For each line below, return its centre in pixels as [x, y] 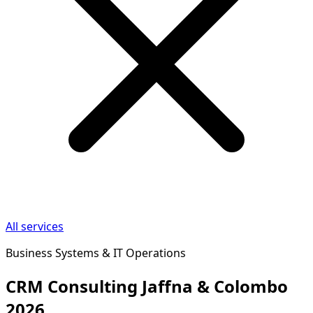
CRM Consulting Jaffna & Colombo [147, 286]
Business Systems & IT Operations [96, 253]
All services [35, 226]
